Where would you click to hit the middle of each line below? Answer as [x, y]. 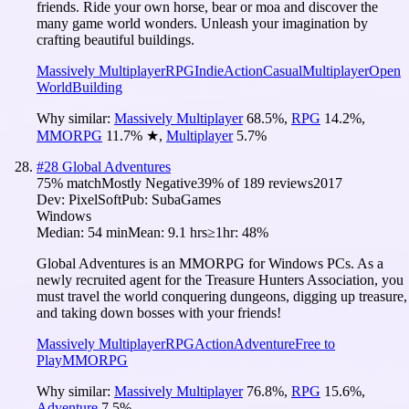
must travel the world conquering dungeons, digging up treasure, [222, 296]
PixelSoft [95, 199]
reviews [289, 183]
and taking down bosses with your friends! [159, 312]
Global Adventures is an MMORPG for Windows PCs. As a [210, 263]
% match [76, 183]
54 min [108, 232]
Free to [315, 343]
